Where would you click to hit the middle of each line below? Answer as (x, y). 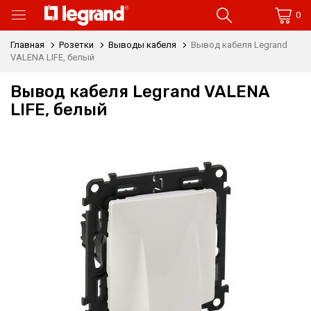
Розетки (76, 45)
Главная (27, 45)
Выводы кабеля (142, 45)
